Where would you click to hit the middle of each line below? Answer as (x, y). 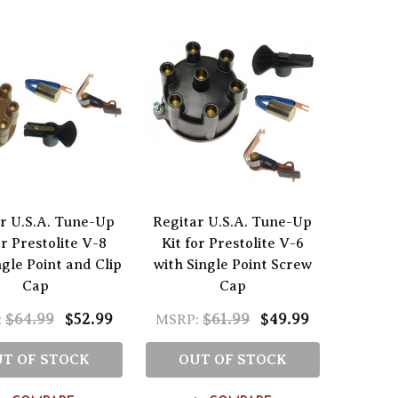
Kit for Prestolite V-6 (232, 243)
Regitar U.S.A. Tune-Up (233, 222)
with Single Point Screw (232, 264)
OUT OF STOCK (232, 359)
